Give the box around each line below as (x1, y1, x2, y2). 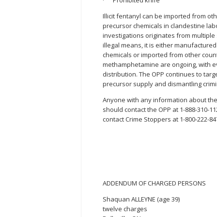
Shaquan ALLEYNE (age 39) (103, 195, 180, 204)
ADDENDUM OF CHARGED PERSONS (103, 179, 206, 188)
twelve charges (103, 204, 147, 214)
